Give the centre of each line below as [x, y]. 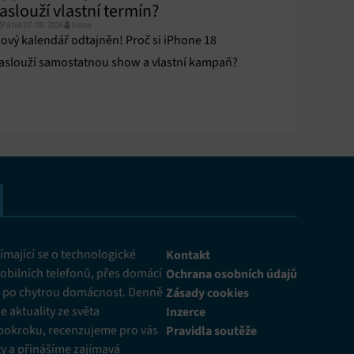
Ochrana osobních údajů [232, 274]
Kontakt [188, 255]
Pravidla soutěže [211, 331]
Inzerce [186, 312]
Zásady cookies [207, 293]
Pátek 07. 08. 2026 [32, 25]
